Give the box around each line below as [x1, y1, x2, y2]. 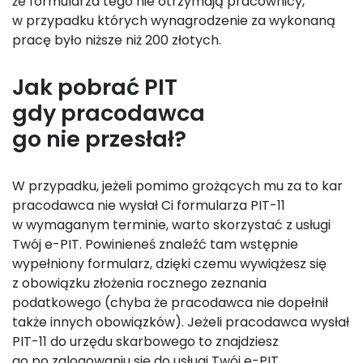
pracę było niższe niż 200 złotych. [12, 31, 228, 49]
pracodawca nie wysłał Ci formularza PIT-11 [12, 196, 285, 215]
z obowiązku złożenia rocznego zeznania [12, 274, 267, 293]
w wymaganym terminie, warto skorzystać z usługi [12, 216, 331, 234]
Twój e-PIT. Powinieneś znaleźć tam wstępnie [12, 235, 298, 254]
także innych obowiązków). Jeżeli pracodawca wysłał [12, 313, 349, 331]
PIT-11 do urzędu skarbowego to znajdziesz [12, 332, 279, 351]
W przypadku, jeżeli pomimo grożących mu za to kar [12, 177, 343, 195]
